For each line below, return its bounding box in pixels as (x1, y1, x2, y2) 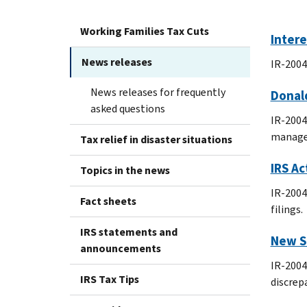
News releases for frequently (90, 84, 225, 99)
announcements (80, 241, 161, 256)
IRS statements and (80, 224, 177, 239)
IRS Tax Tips (80, 271, 139, 286)
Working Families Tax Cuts (80, 23, 209, 38)
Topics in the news (80, 162, 170, 177)
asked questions (90, 101, 165, 116)
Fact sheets (80, 193, 136, 208)
